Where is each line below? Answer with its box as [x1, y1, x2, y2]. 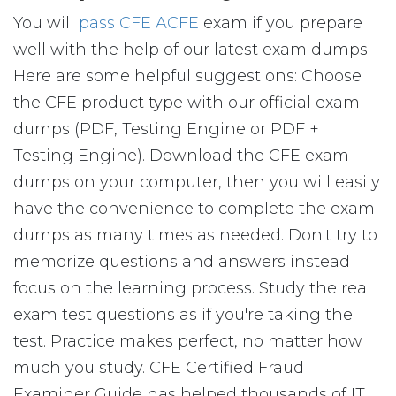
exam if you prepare [199, 13, 362, 33]
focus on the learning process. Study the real [13, 278, 371, 298]
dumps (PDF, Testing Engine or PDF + [13, 119, 319, 139]
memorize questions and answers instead [13, 252, 350, 271]
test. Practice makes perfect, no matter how [13, 331, 362, 351]
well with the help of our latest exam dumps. [13, 40, 370, 59]
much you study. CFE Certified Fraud [13, 358, 304, 377]
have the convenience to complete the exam [13, 199, 375, 218]
